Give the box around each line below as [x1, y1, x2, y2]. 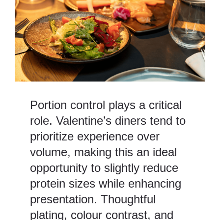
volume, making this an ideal [30, 145, 177, 159]
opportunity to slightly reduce [30, 161, 179, 175]
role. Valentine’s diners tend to [30, 114, 186, 128]
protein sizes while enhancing [30, 177, 182, 191]
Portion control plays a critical [30, 98, 182, 112]
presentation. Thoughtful [30, 192, 156, 206]
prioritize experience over [30, 130, 160, 143]
